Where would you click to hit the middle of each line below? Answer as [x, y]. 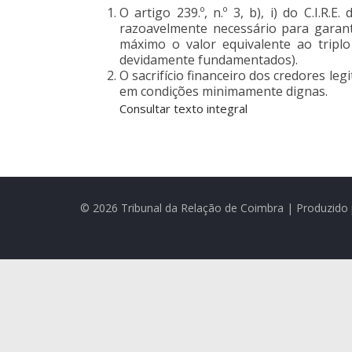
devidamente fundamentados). [209, 59]
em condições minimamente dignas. [224, 91]
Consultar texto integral [183, 108]
